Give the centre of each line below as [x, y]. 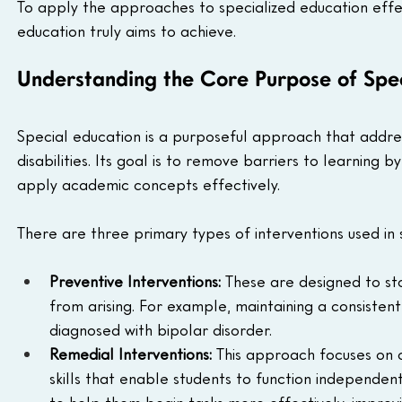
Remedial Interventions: [131, 354]
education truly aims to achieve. [127, 31]
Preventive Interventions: [135, 281]
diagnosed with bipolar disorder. [161, 330]
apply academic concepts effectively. [149, 184]
